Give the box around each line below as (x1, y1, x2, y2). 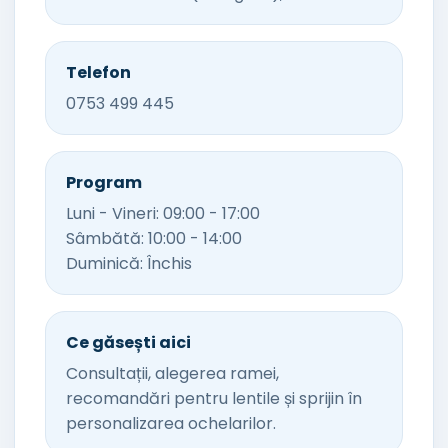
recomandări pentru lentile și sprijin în (66, 387, 362, 410)
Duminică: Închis (66, 252, 192, 275)
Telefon (66, 61, 131, 84)
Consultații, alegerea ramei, (66, 362, 279, 385)
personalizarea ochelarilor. (66, 412, 276, 435)
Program (66, 171, 142, 194)
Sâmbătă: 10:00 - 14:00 (66, 227, 242, 250)
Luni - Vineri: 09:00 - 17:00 (66, 202, 260, 225)
